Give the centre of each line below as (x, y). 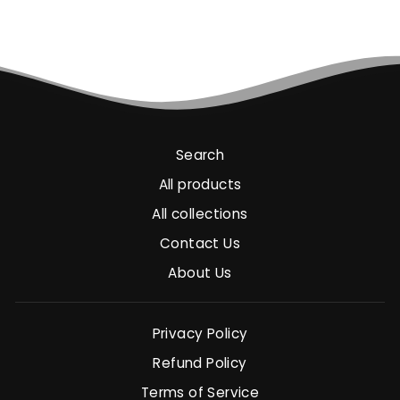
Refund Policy (200, 363)
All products (200, 185)
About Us (200, 272)
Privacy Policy (200, 334)
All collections (200, 213)
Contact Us (200, 243)
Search (200, 155)
